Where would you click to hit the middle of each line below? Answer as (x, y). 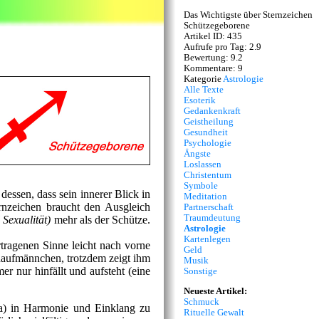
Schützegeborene (217, 25)
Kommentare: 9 (213, 68)
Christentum (208, 175)
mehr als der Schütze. (101, 219)
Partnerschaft (209, 207)
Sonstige (200, 271)
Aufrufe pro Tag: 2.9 (223, 47)
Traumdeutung (212, 218)
